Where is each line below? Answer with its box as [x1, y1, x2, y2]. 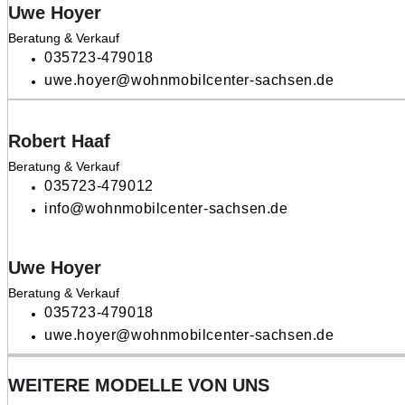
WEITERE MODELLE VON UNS [8, 374, 269, 395]
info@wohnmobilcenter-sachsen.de [44, 200, 288, 216]
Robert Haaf [8, 130, 110, 151]
